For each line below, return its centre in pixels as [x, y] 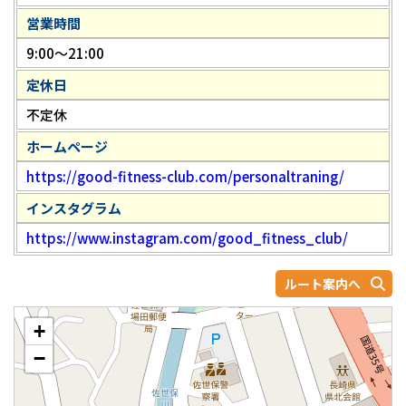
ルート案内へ [323, 284]
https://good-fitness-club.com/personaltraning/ [185, 177]
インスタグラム [74, 208]
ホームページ [67, 147]
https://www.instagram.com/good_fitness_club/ [187, 238]
